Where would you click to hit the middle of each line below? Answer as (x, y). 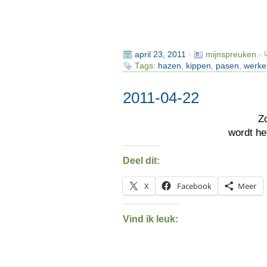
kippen (198, 66)
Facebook (194, 186)
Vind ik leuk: (150, 219)
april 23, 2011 (160, 55)
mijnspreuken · (235, 55)
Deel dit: (141, 160)
